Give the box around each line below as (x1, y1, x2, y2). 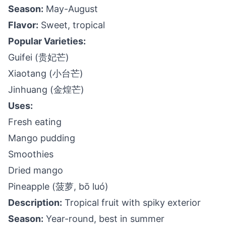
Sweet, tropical (38, 20, 105, 30)
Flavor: (8, 20, 38, 30)
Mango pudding (8, 133, 75, 143)
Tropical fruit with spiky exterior (62, 197, 201, 208)
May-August (43, 4, 98, 14)
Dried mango (8, 165, 63, 176)
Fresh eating (8, 117, 62, 127)
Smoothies (8, 149, 53, 159)
